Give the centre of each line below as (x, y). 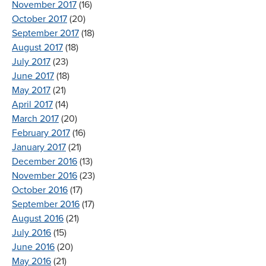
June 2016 (33, 247)
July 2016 (31, 232)
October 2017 (39, 19)
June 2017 (33, 76)
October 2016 (40, 190)
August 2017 (37, 47)
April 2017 (32, 104)
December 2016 (45, 161)
